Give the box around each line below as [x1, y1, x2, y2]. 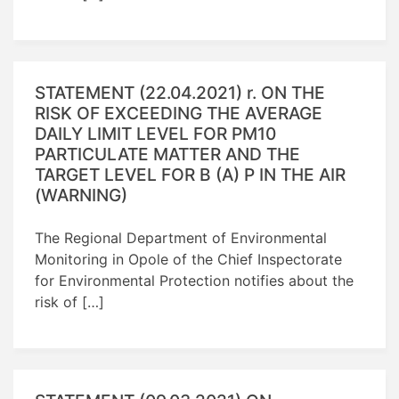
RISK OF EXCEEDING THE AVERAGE [35, 102, 322, 124]
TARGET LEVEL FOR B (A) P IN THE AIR [35, 163, 346, 185]
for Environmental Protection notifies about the [35, 271, 354, 289]
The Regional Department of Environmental [35, 228, 327, 247]
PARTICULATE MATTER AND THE [35, 142, 300, 165]
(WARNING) [35, 183, 127, 206]
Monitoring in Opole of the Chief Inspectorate [35, 249, 342, 268]
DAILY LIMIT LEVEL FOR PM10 [35, 122, 276, 144]
